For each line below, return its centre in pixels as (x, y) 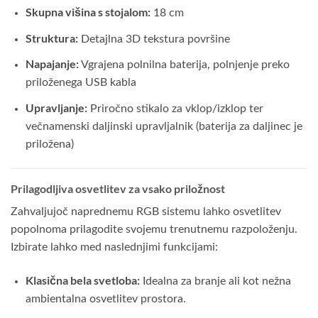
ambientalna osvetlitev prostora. (105, 298)
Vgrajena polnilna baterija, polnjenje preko (184, 65)
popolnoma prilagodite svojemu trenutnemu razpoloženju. (154, 229)
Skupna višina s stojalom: (88, 12)
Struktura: (51, 38)
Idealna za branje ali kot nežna (215, 281)
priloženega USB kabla (81, 83)
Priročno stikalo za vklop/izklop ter (175, 108)
